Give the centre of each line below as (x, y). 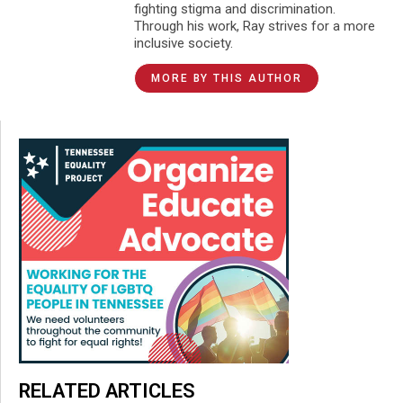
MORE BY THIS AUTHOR (227, 78)
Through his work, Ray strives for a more (255, 26)
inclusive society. (184, 43)
